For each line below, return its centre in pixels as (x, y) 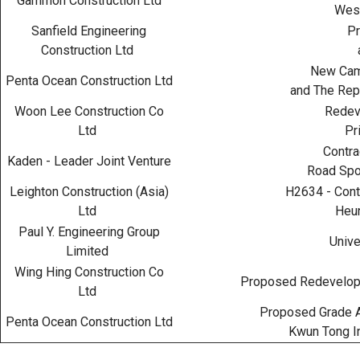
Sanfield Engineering (87, 31)
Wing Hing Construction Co (87, 272)
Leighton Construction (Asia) (87, 191)
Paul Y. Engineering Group (87, 231)
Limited (87, 251)
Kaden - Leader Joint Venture (87, 161)
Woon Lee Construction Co (87, 111)
